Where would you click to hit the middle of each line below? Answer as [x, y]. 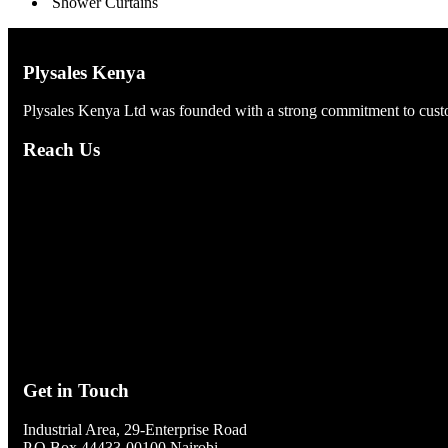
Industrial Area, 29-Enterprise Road [135, 429]
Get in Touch [76, 390]
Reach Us [61, 150]
